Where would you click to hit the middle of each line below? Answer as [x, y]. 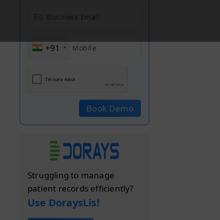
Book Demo [110, 108]
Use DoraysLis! [64, 202]
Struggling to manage [71, 175]
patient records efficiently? [81, 188]
